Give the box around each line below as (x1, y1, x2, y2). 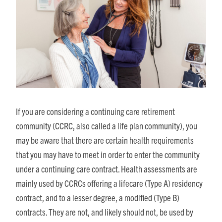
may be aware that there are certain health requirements (16, 134, 194, 146)
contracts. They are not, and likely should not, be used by (16, 206, 193, 218)
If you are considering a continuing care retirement (16, 105, 175, 117)
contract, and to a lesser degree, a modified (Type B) (16, 191, 179, 203)
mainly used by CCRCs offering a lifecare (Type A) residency (16, 177, 203, 189)
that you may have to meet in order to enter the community (16, 148, 200, 160)
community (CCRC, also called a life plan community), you (16, 119, 197, 131)
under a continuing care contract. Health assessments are (16, 163, 197, 174)
